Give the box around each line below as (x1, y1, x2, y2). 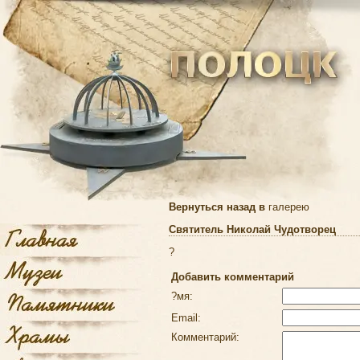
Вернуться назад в (169, 201, 268, 213)
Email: (171, 312, 201, 325)
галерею (268, 201, 309, 213)
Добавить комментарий (171, 271, 294, 284)
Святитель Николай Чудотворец (169, 223, 336, 236)
